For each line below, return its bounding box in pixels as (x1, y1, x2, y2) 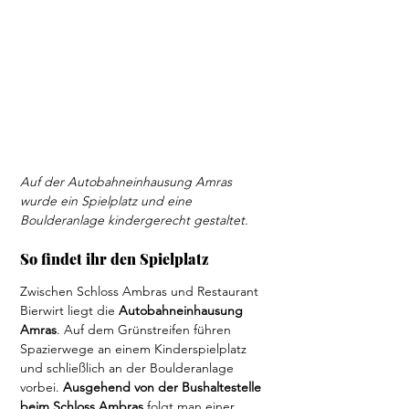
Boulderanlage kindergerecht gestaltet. (20, 212, 248, 228)
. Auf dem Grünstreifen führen (57, 321, 235, 338)
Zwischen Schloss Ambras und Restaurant (20, 283, 262, 299)
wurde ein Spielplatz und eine (20, 193, 195, 209)
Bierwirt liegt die (20, 302, 119, 319)
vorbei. (20, 379, 63, 395)
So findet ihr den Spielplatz (20, 249, 209, 268)
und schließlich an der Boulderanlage (20, 360, 237, 376)
